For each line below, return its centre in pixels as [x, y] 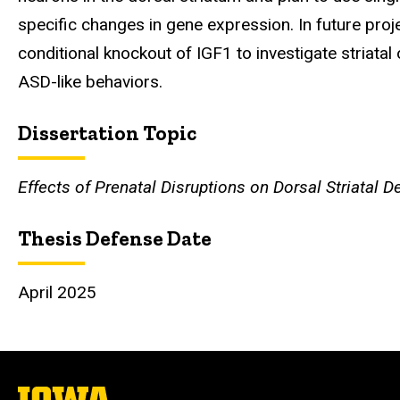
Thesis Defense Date [115, 238]
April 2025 [57, 293]
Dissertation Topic [107, 133]
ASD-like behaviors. [90, 81]
